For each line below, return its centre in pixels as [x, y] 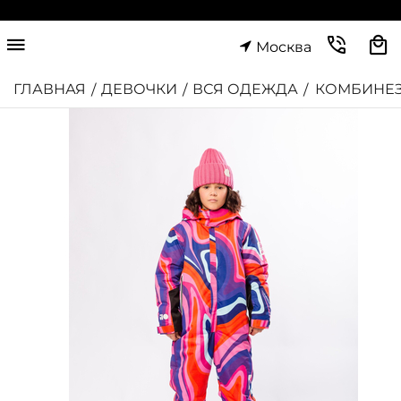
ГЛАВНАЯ [50, 89]
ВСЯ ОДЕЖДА [245, 89]
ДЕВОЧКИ [139, 89]
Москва [284, 47]
